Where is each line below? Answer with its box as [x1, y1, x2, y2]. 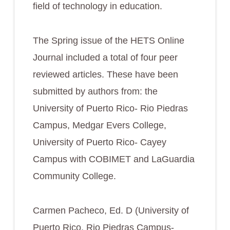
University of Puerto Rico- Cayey [32, 137, 166, 147]
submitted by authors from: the [32, 86, 158, 97]
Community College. [32, 171, 116, 181]
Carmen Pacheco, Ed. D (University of [32, 205, 189, 216]
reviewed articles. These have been [32, 69, 178, 80]
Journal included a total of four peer [32, 52, 178, 63]
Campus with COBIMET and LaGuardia [32, 154, 195, 164]
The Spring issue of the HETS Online [32, 35, 184, 46]
